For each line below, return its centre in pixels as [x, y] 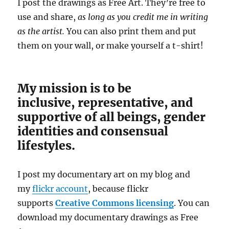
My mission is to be [75, 88]
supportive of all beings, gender [112, 117]
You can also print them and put [132, 31]
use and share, [48, 17]
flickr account [60, 188]
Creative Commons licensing [115, 203]
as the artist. [42, 31]
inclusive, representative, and [105, 102]
